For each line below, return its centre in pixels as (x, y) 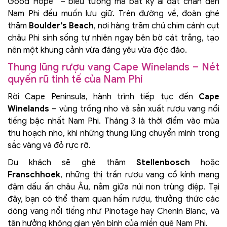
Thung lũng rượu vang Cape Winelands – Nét (113, 67)
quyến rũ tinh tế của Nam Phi (75, 80)
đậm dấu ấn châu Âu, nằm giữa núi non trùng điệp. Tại (113, 187)
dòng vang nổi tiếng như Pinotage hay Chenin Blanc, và (113, 212)
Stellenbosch (163, 163)
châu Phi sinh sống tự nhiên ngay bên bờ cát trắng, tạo (113, 38)
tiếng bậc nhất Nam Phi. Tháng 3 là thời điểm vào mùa (113, 121)
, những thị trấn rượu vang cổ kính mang (140, 175)
